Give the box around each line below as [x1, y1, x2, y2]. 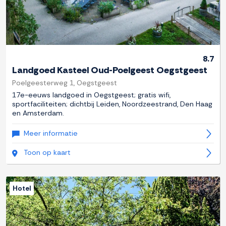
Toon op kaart [24, 148, 71, 157]
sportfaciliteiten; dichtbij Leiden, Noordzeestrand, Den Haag [12, 99, 212, 109]
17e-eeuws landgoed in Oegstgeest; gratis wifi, [12, 90, 171, 100]
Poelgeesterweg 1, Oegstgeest [12, 78, 117, 88]
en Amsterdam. [12, 108, 64, 118]
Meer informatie [24, 129, 78, 138]
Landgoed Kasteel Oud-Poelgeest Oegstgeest [12, 64, 207, 77]
